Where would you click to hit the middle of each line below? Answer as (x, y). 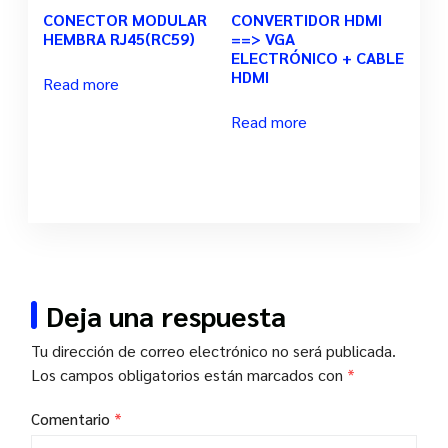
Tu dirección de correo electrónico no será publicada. (213, 351)
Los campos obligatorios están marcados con (189, 375)
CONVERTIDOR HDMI (307, 20)
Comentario (72, 419)
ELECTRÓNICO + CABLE (318, 58)
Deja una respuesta (166, 315)
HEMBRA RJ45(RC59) (119, 39)
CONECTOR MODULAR (125, 20)
